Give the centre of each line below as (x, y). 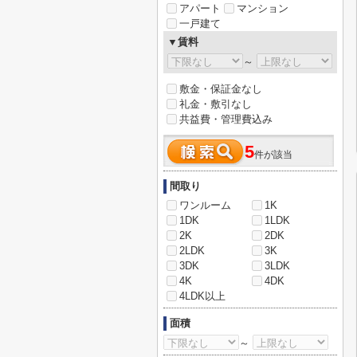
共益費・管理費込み (226, 119)
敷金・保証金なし (221, 89)
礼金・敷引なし (216, 104)
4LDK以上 (202, 296)
